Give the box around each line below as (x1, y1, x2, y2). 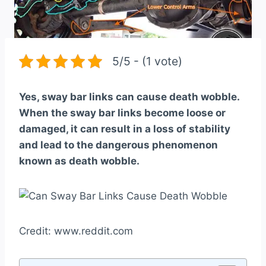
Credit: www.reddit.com (19, 225, 133, 237)
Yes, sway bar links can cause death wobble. (19, 91, 239, 103)
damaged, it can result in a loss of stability (19, 123, 230, 135)
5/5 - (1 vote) (112, 54, 182, 69)
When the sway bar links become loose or (19, 107, 226, 119)
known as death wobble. (19, 155, 140, 167)
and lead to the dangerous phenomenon (19, 139, 218, 151)
